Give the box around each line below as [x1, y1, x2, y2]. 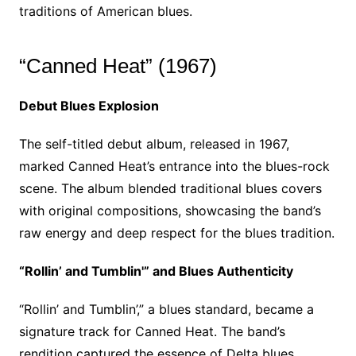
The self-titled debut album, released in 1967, [18, 136, 289, 152]
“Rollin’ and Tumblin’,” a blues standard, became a [18, 301, 314, 317]
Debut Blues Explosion [18, 98, 159, 114]
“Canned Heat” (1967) [18, 54, 217, 78]
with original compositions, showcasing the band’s [18, 203, 321, 219]
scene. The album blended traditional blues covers [18, 180, 322, 196]
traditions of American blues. [18, 3, 192, 19]
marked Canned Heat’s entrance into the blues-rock [18, 158, 330, 174]
